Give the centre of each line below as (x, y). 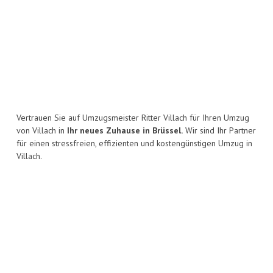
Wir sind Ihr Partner (219, 131)
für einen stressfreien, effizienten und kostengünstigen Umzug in (134, 144)
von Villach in (42, 131)
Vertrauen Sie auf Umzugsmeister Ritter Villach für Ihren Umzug (133, 118)
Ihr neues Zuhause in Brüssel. (125, 131)
